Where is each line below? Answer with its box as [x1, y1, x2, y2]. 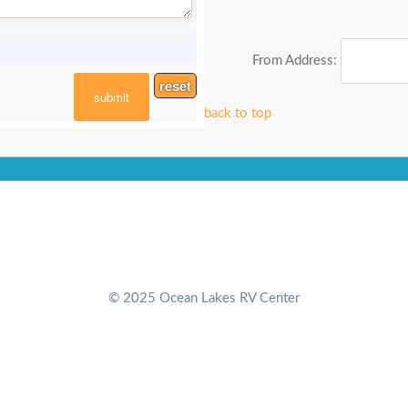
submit [94, 88, 129, 106]
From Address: [252, 53, 342, 67]
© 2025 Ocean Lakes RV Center [108, 291, 300, 305]
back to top [204, 107, 271, 120]
